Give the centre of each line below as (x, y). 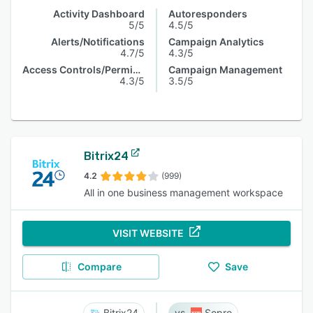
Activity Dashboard (99, 14)
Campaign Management (225, 70)
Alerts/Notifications (98, 42)
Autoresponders (208, 14)
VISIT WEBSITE (148, 233)
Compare (99, 267)
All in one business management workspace (183, 192)
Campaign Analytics (216, 42)
